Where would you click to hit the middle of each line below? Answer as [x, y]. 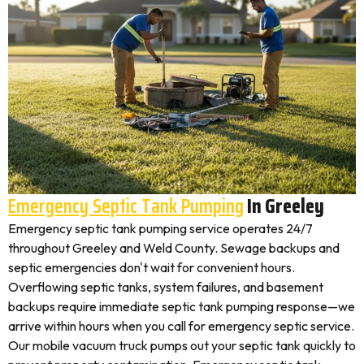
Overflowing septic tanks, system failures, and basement [166, 287]
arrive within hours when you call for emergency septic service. [181, 326]
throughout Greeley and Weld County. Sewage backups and [174, 248]
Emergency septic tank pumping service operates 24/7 [160, 228]
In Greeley [284, 206]
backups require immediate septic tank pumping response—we [182, 306]
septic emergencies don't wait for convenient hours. [152, 267]
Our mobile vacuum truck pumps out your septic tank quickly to [182, 345]
